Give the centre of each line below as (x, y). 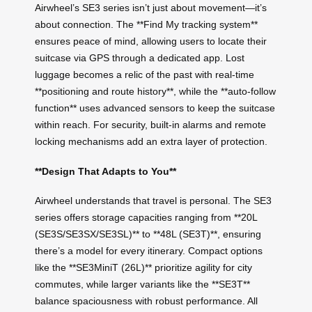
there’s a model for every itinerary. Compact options (149, 251)
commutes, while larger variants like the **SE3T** (142, 284)
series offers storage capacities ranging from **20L (146, 218)
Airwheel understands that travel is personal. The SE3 (153, 201)
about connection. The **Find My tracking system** (146, 24)
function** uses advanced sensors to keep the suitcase (155, 108)
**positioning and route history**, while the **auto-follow (155, 91)
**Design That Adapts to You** (106, 171)
